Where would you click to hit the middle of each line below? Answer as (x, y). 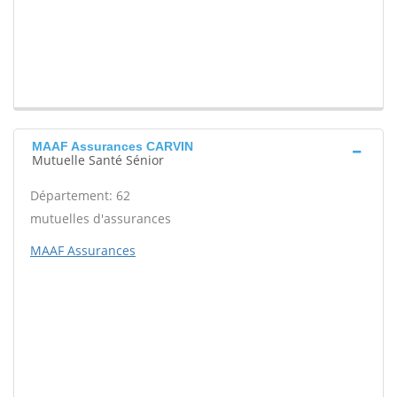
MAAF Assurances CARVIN (113, 147)
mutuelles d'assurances (101, 219)
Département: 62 (80, 196)
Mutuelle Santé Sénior (98, 160)
